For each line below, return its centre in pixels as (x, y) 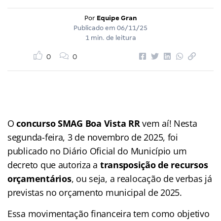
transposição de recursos (153, 165)
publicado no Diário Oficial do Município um (97, 151)
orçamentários (39, 178)
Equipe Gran (117, 18)
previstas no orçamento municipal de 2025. (95, 192)
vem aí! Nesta (170, 123)
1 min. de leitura (110, 37)
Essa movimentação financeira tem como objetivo (109, 213)
